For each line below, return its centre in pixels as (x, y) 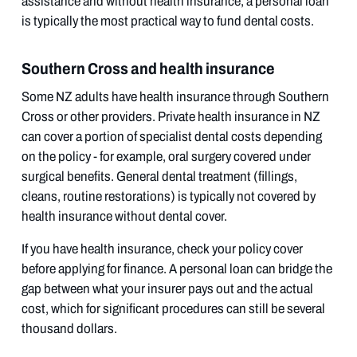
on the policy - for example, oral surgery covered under (166, 156)
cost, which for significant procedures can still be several (173, 308)
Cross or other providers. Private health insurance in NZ (171, 116)
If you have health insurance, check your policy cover (162, 249)
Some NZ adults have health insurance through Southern (175, 96)
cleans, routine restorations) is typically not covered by (168, 196)
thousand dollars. (69, 328)
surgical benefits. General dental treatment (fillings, (159, 176)
